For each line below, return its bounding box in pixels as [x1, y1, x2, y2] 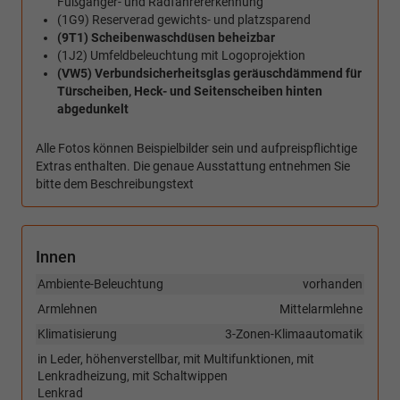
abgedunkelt [57, 102, 129, 117]
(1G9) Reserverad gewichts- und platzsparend [57, 12, 311, 28]
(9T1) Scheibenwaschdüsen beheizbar [57, 30, 275, 46]
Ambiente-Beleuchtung [37, 277, 163, 292]
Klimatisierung [37, 327, 117, 342]
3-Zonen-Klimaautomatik [225, 327, 362, 342]
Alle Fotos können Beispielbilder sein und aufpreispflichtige [36, 141, 357, 156]
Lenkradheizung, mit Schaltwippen [37, 369, 228, 384]
